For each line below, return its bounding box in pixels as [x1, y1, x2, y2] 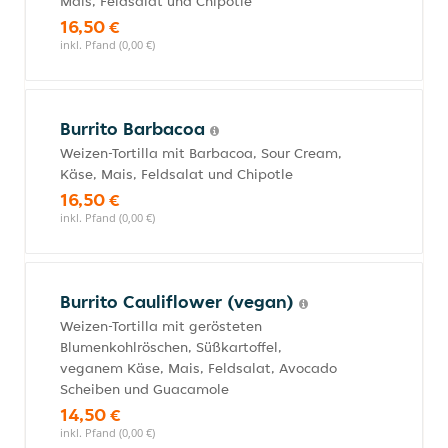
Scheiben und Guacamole [60, 380, 229, 398]
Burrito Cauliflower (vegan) [60, 290, 299, 313]
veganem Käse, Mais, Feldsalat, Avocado [60, 359, 337, 377]
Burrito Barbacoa [60, 117, 210, 140]
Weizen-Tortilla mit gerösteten [60, 317, 262, 335]
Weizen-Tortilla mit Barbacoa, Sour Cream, [60, 144, 342, 162]
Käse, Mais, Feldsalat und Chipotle [60, 165, 293, 183]
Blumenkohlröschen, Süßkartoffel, [60, 338, 282, 356]
